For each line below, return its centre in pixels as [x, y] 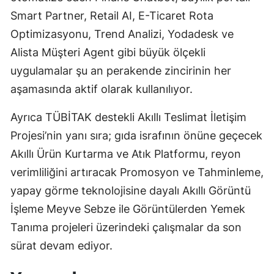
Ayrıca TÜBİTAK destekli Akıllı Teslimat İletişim [128, 117]
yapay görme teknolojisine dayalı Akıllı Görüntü [131, 191]
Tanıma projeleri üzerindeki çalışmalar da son [126, 228]
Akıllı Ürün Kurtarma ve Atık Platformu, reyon [126, 154]
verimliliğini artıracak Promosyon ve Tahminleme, [137, 172]
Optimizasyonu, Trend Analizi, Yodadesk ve [122, 34]
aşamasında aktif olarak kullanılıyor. [102, 89]
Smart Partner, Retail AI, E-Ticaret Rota [112, 16]
